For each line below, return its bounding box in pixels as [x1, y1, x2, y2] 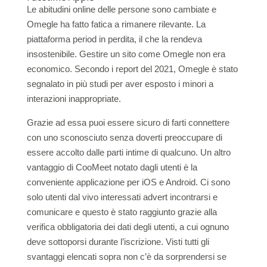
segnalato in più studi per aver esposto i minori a [26, 79, 213, 89]
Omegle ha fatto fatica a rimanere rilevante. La [26, 19, 206, 29]
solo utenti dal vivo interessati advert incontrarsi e [26, 192, 218, 202]
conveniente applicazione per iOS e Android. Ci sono [26, 177, 230, 187]
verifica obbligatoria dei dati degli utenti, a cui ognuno [26, 222, 229, 232]
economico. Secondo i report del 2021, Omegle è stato [26, 64, 238, 74]
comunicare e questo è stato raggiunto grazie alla [26, 207, 217, 217]
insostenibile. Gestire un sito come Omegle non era [26, 49, 225, 59]
